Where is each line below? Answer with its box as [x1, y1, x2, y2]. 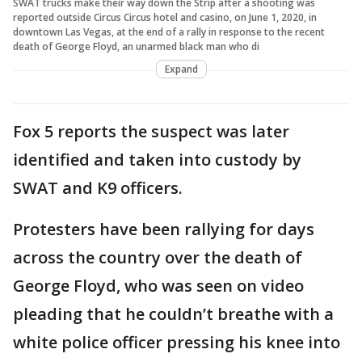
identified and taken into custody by [13, 149, 301, 171]
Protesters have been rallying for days [13, 218, 314, 241]
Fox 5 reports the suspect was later [13, 120, 289, 143]
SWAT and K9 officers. [13, 177, 183, 200]
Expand [164, 62, 198, 77]
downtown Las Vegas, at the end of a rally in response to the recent [13, 25, 325, 40]
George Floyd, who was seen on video [13, 275, 304, 297]
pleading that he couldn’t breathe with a [13, 303, 334, 326]
